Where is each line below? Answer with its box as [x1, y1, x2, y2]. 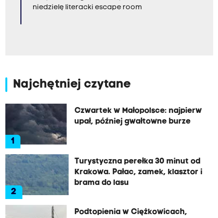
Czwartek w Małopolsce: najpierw [74, 107, 202, 115]
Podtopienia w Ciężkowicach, [74, 208, 187, 216]
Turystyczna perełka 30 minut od [74, 158, 200, 165]
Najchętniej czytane [13, 79, 131, 91]
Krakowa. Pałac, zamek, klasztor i [74, 168, 202, 176]
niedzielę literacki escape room [32, 4, 142, 11]
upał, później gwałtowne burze [74, 118, 191, 126]
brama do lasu [74, 179, 129, 187]
